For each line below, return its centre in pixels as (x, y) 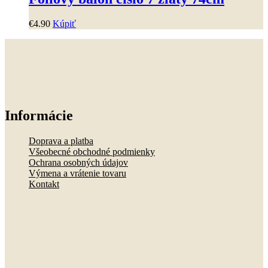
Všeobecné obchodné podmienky (92, 151)
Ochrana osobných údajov (78, 162)
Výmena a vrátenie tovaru (77, 173)
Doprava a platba (61, 141)
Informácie (39, 115)
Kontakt (44, 184)
